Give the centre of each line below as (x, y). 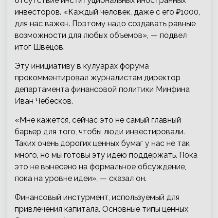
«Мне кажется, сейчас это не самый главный (98, 120)
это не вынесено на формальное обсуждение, (100, 166)
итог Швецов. (40, 47)
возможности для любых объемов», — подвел (101, 35)
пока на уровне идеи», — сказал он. (81, 178)
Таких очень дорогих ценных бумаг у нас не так (102, 143)
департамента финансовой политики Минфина (102, 89)
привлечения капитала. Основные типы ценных (101, 209)
